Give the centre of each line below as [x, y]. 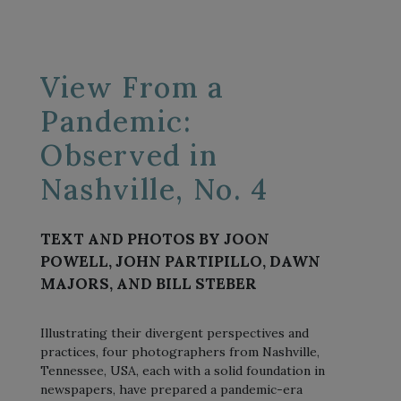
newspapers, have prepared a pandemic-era [171, 389]
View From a [132, 87]
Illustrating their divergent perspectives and [175, 333]
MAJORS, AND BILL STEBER [149, 283]
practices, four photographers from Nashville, [180, 351]
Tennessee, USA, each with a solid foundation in [183, 370]
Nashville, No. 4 [154, 189]
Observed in [129, 155]
